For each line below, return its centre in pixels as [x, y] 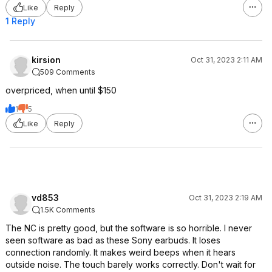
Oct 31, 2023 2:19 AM [226, 198]
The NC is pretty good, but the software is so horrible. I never [129, 228]
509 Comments [68, 72]
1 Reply [20, 21]
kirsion [46, 60]
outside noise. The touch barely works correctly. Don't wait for [131, 264]
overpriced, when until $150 [61, 90]
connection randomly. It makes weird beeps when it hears [121, 252]
